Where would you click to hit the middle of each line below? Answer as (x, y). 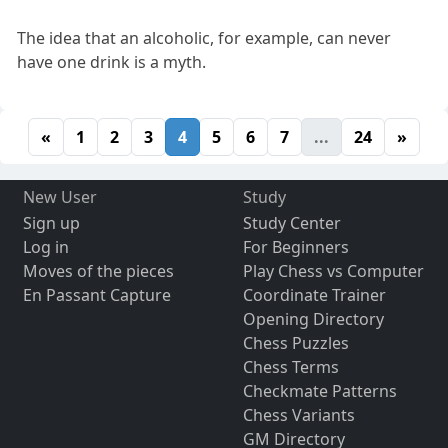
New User (59, 197)
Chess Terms (290, 367)
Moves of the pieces (98, 271)
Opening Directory (313, 319)
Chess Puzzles (295, 343)
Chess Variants (298, 415)
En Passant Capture (96, 295)
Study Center (291, 223)
